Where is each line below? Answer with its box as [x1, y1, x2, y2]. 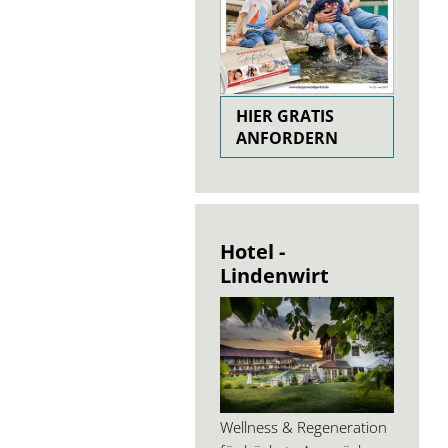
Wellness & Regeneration [220, 416, 388, 437]
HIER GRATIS [236, 104, 335, 127]
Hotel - [220, 236, 286, 265]
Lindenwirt [220, 260, 330, 289]
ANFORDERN [236, 126, 339, 149]
